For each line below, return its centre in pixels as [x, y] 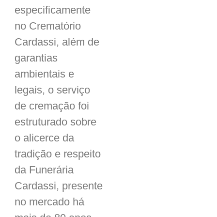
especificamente [53, 10]
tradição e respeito [58, 154]
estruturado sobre [55, 122]
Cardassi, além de [57, 42]
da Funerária [44, 170]
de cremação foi [52, 106]
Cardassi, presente [59, 186]
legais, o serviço [52, 90]
